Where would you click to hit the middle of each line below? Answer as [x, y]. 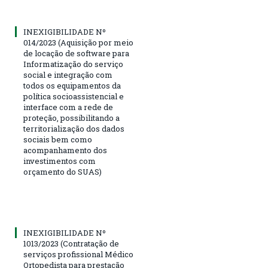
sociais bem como [58, 140]
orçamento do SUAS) [63, 172]
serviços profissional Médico [78, 255]
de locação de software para [76, 54]
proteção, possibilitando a [71, 118]
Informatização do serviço [73, 64]
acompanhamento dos [65, 150]
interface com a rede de [68, 107]
